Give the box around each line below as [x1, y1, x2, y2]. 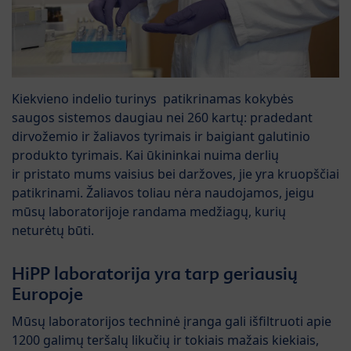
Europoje [12, 282, 83, 305]
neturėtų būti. [12, 221, 94, 239]
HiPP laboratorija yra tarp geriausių [12, 262, 298, 284]
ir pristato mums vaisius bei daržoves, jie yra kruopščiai [12, 165, 339, 183]
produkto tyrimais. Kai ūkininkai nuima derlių [12, 146, 279, 164]
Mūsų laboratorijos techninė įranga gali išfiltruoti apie [12, 312, 331, 330]
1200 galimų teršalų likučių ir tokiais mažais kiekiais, [12, 331, 319, 349]
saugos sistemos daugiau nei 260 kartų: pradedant [12, 108, 313, 126]
